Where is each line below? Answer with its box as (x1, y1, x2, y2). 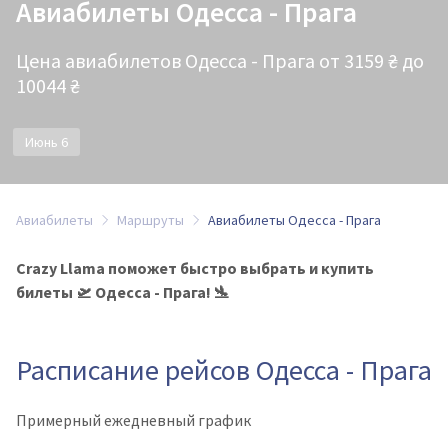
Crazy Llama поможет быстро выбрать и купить (16, 258, 374, 278)
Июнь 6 (25, 133, 68, 151)
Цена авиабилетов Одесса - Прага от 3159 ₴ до (16, 48, 424, 73)
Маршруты (117, 211, 184, 229)
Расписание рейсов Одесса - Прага (16, 352, 432, 388)
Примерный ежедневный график (16, 410, 251, 430)
